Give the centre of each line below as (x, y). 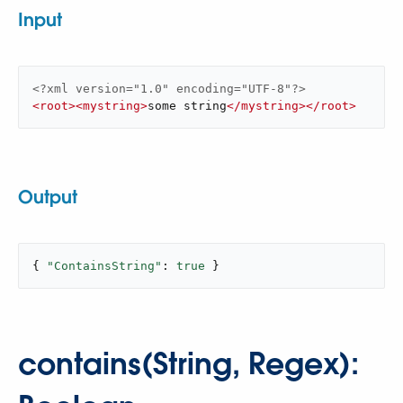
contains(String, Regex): (188, 364)
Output (48, 197)
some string (187, 106)
